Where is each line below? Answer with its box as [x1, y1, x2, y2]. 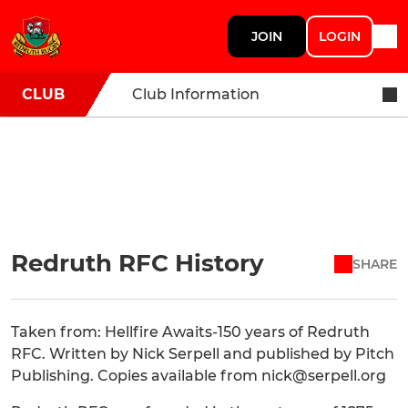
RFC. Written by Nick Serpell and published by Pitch [11, 345, 394, 362]
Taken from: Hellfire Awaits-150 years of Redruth [11, 323, 370, 341]
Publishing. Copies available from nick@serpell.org [11, 367, 386, 384]
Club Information [132, 86, 260, 103]
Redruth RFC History [11, 249, 264, 278]
